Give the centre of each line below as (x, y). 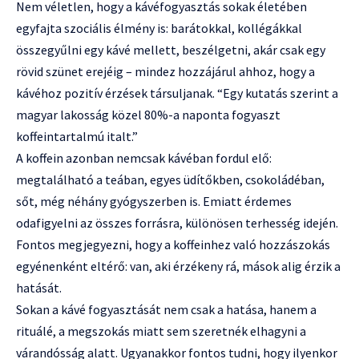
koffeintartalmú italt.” (77, 136)
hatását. (39, 287)
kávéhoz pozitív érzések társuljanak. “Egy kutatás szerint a (177, 93)
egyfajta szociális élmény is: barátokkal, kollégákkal (159, 28)
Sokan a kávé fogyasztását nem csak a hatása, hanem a (166, 309)
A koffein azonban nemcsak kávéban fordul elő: (144, 157)
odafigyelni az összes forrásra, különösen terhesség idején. (177, 222)
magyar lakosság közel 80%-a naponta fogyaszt (148, 114)
